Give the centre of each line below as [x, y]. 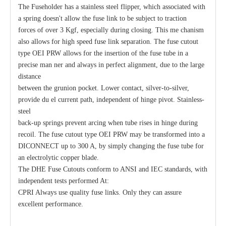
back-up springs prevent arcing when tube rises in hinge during [108, 123]
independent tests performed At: [64, 181]
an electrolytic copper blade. [59, 157]
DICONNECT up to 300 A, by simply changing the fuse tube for [111, 146]
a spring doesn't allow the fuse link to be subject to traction [102, 18]
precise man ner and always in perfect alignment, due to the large [111, 65]
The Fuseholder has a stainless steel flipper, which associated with [112, 7]
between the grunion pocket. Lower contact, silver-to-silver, [104, 88]
